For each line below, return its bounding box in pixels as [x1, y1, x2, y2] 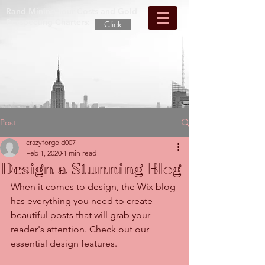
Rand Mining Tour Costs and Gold [6, 6, 137, 17]
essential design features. [11, 238, 119, 249]
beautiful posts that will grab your [11, 209, 153, 221]
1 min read [63, 148, 96, 157]
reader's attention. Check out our [11, 224, 151, 235]
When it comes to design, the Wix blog [11, 181, 178, 192]
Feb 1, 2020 [26, 148, 62, 157]
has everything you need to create [11, 195, 155, 206]
